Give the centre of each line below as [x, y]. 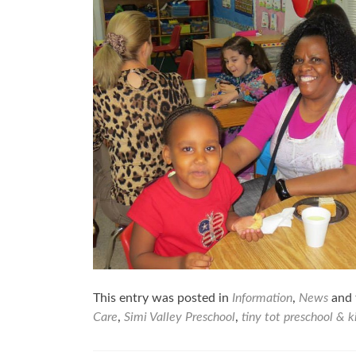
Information [262, 298]
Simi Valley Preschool [180, 317]
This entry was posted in [163, 298]
